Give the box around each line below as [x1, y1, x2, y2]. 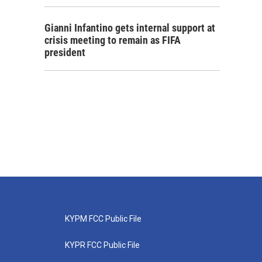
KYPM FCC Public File [64, 214, 142, 223]
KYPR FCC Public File [64, 240, 140, 250]
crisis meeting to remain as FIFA [44, 34, 181, 46]
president [44, 46, 85, 58]
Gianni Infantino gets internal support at [44, 22, 215, 34]
